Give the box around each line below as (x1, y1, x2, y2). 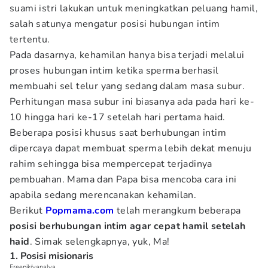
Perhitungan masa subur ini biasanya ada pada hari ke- (10, 95, 255, 108)
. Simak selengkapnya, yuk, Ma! (29, 235, 170, 248)
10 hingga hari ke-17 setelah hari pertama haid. (10, 111, 226, 124)
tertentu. (10, 33, 50, 46)
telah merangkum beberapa (117, 204, 241, 217)
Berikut (10, 204, 46, 217)
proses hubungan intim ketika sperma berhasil (10, 64, 219, 77)
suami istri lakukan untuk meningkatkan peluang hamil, (10, 2, 258, 15)
